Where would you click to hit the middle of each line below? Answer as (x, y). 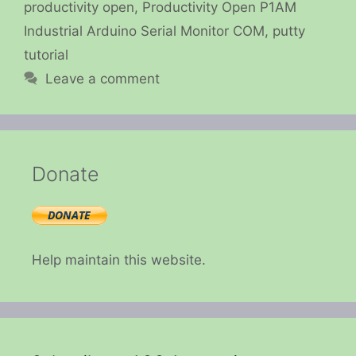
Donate (66, 174)
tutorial (46, 54)
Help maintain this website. (119, 260)
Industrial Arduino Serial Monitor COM (144, 31)
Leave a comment (103, 78)
